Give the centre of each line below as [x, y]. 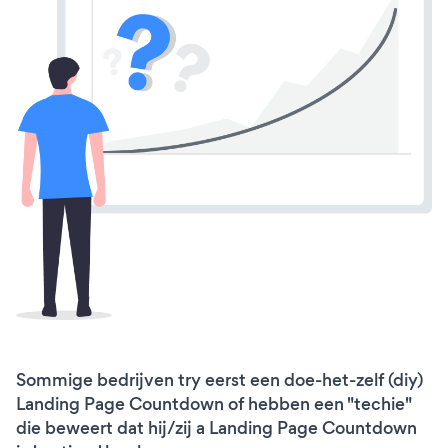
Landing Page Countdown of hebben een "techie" [213, 403]
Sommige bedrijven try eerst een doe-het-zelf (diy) [219, 379]
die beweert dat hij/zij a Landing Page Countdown [216, 427]
